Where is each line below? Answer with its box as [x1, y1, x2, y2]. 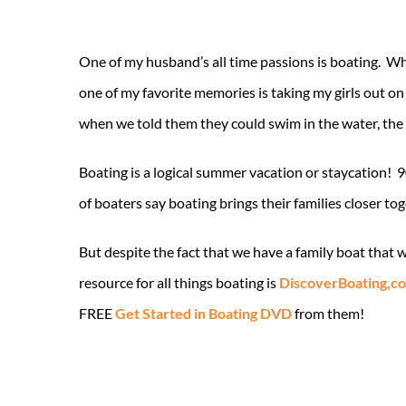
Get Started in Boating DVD [115, 304, 292, 322]
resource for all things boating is [79, 274, 279, 291]
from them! [292, 304, 364, 322]
